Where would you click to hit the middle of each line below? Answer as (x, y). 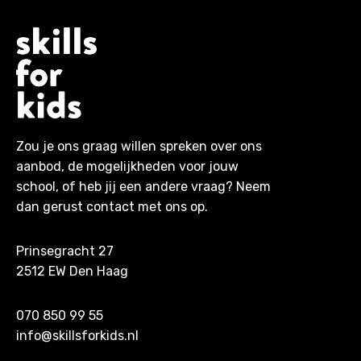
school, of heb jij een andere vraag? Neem (143, 187)
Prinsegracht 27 (65, 251)
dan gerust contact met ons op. (112, 207)
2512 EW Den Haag (72, 272)
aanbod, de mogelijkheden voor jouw (127, 167)
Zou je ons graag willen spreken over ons (139, 147)
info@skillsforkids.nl (77, 336)
